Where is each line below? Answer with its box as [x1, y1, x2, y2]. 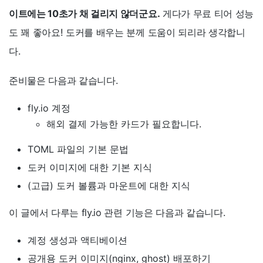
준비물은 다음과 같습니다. [9, 75, 118, 87]
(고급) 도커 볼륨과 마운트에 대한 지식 [28, 180, 190, 192]
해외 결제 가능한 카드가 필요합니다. [46, 118, 201, 130]
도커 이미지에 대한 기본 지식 [28, 161, 152, 174]
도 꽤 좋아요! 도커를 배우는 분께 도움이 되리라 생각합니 [9, 26, 245, 39]
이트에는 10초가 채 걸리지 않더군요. [9, 8, 160, 20]
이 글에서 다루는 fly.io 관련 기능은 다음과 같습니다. [9, 207, 225, 219]
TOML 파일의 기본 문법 [28, 143, 129, 156]
